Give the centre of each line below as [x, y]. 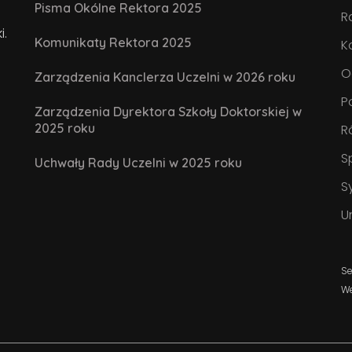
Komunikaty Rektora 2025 [113, 42]
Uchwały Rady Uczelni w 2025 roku [138, 162]
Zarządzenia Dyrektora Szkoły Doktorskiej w [168, 111]
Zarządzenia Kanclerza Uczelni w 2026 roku [165, 77]
